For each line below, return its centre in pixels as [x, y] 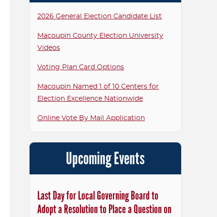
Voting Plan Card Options [81, 67]
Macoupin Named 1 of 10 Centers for [98, 86]
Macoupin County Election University [100, 36]
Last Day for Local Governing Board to [98, 196]
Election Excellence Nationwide [90, 99]
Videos [49, 48]
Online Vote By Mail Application [91, 118]
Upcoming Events [105, 158]
